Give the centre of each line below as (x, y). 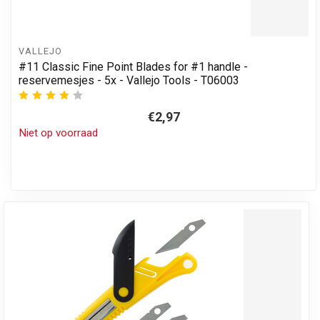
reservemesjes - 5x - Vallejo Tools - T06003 (129, 81)
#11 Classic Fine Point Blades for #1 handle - (133, 67)
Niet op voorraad (58, 133)
